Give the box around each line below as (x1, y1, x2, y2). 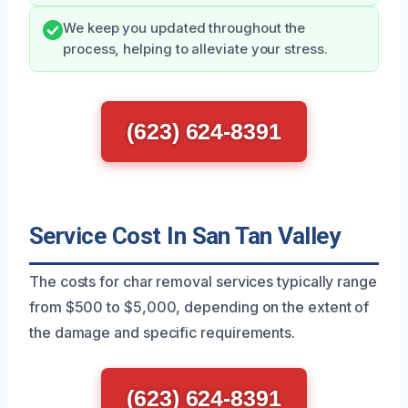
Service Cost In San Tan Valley (29, 222, 341, 250)
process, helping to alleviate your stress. (63, 41, 328, 58)
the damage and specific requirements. (29, 323, 296, 342)
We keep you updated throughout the (63, 20, 306, 37)
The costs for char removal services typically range (29, 272, 377, 291)
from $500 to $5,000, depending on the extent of (29, 298, 370, 317)
